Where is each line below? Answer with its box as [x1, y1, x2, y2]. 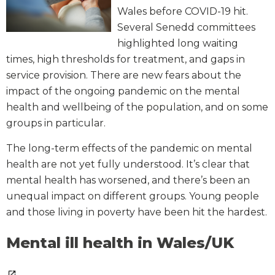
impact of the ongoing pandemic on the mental [6, 85, 240, 98]
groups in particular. [6, 117, 106, 130]
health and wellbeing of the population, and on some [6, 101, 268, 114]
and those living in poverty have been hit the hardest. [6, 206, 267, 219]
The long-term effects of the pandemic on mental [6, 142, 252, 155]
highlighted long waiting [117, 37, 239, 50]
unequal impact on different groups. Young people [6, 190, 259, 203]
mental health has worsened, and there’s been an [6, 174, 250, 187]
